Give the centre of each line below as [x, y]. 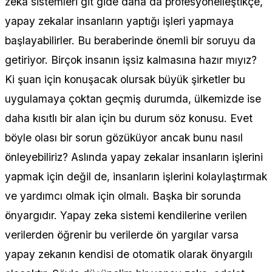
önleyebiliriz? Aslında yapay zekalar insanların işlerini [134, 157]
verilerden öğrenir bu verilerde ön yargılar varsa [122, 234]
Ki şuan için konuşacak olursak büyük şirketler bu [125, 79]
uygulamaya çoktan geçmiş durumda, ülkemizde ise [133, 98]
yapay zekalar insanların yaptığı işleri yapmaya [119, 21]
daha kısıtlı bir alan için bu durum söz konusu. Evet [129, 118]
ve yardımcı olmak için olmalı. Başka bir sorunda [123, 195]
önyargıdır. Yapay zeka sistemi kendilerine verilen [126, 215]
